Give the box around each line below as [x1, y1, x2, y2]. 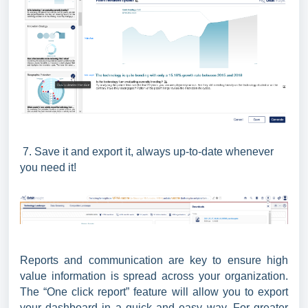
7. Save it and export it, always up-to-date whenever [20, 146, 274, 158]
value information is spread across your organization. [20, 270, 288, 283]
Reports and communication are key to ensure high [20, 254, 288, 267]
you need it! [20, 162, 98, 174]
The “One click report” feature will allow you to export [20, 286, 288, 298]
